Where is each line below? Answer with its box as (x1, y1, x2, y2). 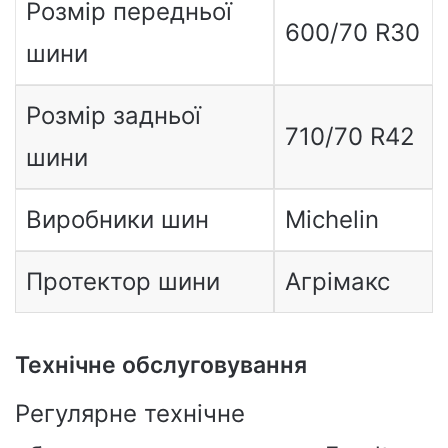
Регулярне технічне (15, 398, 245, 428)
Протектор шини (25, 267, 220, 296)
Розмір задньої (25, 101, 201, 130)
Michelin (284, 205, 379, 234)
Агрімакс (284, 267, 390, 296)
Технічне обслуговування (15, 351, 307, 379)
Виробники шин (25, 205, 209, 234)
